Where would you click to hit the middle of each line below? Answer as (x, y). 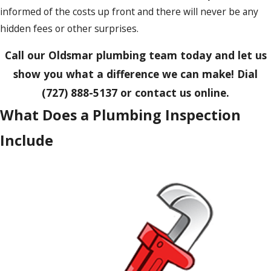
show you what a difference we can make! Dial (135, 74)
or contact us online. (173, 93)
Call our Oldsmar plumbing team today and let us (135, 55)
